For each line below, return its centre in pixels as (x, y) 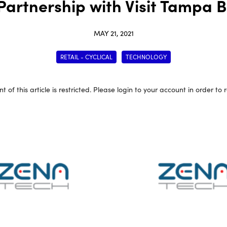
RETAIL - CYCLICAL (86, 56)
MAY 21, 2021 (113, 33)
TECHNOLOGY (146, 56)
